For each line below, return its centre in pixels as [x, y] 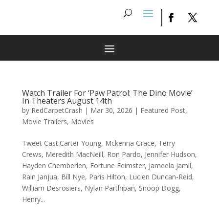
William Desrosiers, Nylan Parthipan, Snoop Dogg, [101, 188]
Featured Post [163, 110]
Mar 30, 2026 [111, 110]
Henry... [33, 199]
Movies [82, 121]
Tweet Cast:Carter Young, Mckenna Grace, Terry [98, 143]
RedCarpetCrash [57, 110]
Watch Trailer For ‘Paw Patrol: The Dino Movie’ [107, 93]
